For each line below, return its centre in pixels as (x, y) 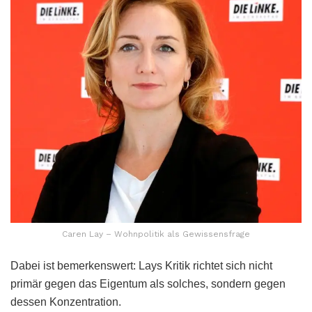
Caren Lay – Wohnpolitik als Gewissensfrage (156, 234)
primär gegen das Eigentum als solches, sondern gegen (148, 283)
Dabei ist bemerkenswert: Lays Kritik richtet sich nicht (141, 265)
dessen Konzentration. (66, 302)
